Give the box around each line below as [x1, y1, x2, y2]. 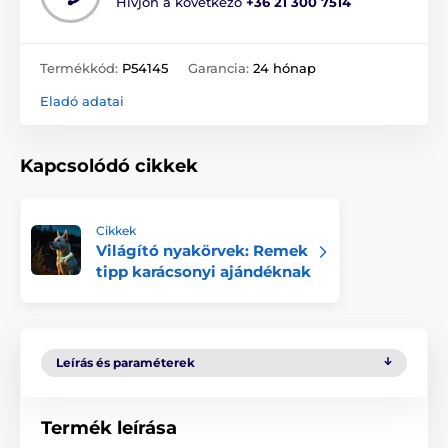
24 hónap [253, 59, 316, 76]
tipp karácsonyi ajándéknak [96, 261, 311, 281]
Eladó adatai [40, 92, 124, 109]
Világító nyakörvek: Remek [96, 240, 308, 260]
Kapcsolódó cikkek [20, 154, 198, 177]
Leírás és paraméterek [56, 354, 195, 370]
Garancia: [188, 59, 253, 76]
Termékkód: [40, 59, 122, 76]
